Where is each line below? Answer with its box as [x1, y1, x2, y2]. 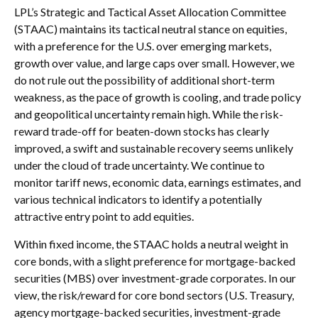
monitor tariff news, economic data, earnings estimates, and [14, 175, 301, 190]
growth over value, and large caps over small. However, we [14, 56, 295, 70]
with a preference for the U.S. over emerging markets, [14, 39, 271, 53]
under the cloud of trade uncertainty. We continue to [14, 158, 265, 172]
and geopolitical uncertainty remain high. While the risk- [14, 107, 283, 121]
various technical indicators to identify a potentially [14, 192, 262, 207]
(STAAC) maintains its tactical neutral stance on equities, [14, 22, 287, 36]
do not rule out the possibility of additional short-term [14, 73, 275, 87]
